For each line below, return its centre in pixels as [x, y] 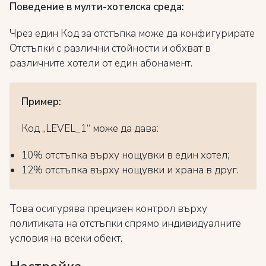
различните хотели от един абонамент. [101, 63]
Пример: [42, 102]
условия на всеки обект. [66, 238]
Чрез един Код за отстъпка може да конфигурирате [132, 34]
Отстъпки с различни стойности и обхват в [110, 48]
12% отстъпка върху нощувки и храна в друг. [130, 170]
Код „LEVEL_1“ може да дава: [90, 129]
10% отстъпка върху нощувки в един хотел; [125, 155]
